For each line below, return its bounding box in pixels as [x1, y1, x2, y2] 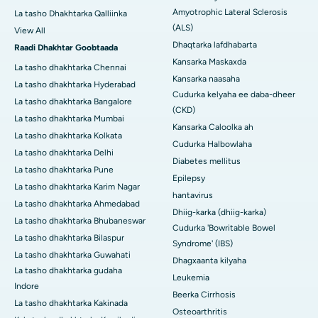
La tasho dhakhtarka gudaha [14, 265, 122, 276]
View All [14, 26, 45, 36]
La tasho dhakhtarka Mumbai [14, 114, 124, 124]
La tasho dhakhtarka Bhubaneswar [14, 216, 146, 226]
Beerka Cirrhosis [172, 290, 236, 300]
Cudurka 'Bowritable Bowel [172, 223, 275, 234]
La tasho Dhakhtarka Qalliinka [14, 9, 127, 19]
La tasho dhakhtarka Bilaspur [14, 233, 124, 243]
